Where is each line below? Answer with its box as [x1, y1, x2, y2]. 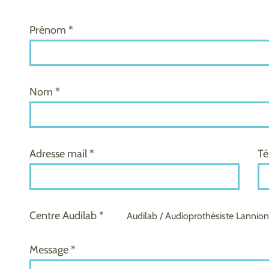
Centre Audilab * [29, 209, 104, 222]
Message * [29, 243, 76, 256]
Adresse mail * [29, 147, 94, 160]
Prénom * [29, 23, 73, 37]
